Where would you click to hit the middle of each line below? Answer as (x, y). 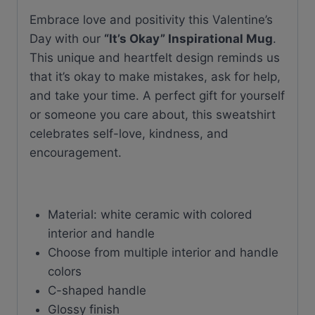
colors (64, 271)
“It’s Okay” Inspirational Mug (188, 38)
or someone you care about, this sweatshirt (153, 114)
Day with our (67, 38)
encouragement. (76, 152)
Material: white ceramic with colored (150, 214)
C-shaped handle (97, 290)
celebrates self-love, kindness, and (129, 133)
